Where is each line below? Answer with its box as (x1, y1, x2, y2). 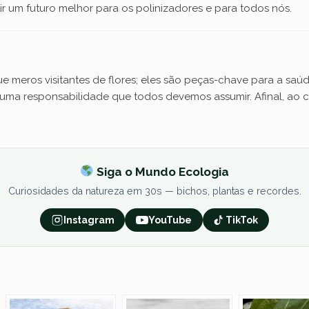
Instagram (63, 215, 114, 226)
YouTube (148, 215, 192, 226)
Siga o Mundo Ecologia (93, 164, 229, 179)
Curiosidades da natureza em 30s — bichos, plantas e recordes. (8, 185, 301, 197)
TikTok (226, 215, 259, 226)
